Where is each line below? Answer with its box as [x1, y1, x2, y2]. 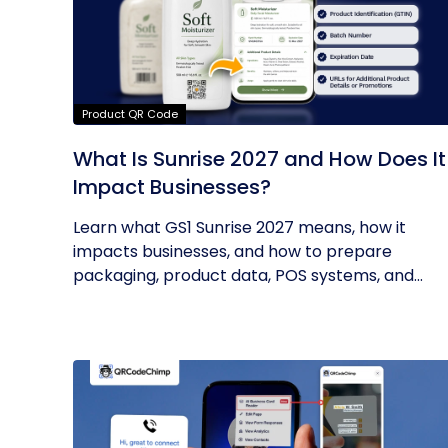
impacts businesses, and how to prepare [73, 240, 392, 263]
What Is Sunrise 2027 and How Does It [73, 145, 446, 173]
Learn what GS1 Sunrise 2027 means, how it [73, 216, 406, 239]
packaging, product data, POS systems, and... [73, 264, 423, 287]
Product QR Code [82, 106, 178, 122]
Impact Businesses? [73, 173, 271, 201]
